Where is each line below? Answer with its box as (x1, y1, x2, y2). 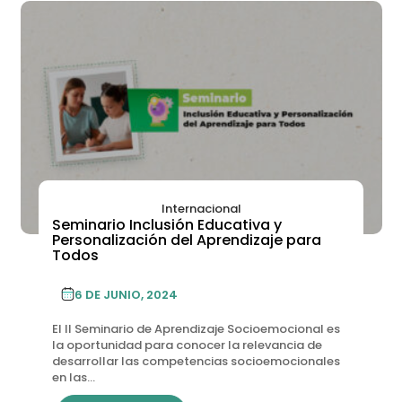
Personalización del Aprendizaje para (51, 229, 321, 250)
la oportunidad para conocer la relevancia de (51, 336, 322, 354)
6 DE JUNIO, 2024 (74, 285, 178, 303)
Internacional (161, 199, 241, 217)
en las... (51, 368, 95, 386)
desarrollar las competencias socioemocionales (51, 352, 340, 370)
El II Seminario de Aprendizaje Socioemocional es (51, 319, 340, 337)
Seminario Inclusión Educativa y (51, 214, 282, 235)
